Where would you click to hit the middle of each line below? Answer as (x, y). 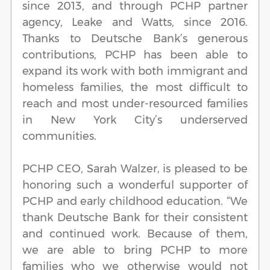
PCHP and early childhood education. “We (135, 201)
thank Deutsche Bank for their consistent (135, 217)
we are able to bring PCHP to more (135, 250)
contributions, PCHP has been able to (135, 55)
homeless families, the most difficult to (135, 87)
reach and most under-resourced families (135, 103)
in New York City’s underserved (135, 120)
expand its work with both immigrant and (135, 71)
